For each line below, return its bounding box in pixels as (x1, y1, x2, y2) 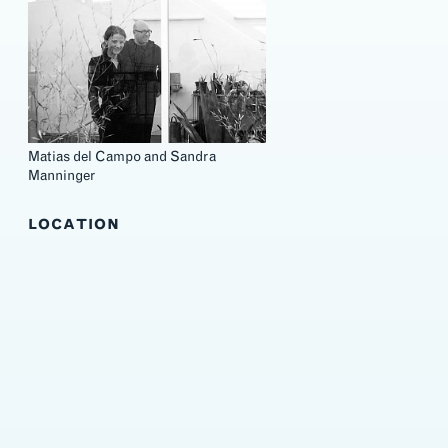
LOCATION (28, 216, 121, 234)
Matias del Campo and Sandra (28, 148, 217, 166)
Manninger (28, 167, 96, 185)
